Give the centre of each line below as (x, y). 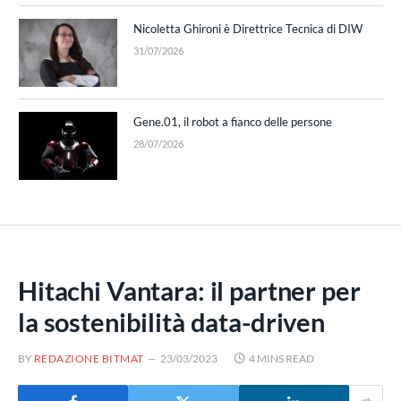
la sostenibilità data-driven (171, 322)
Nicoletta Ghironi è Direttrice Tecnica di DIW (248, 29)
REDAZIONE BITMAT (89, 359)
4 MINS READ (281, 359)
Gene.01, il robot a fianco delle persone (233, 122)
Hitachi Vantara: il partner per (189, 291)
